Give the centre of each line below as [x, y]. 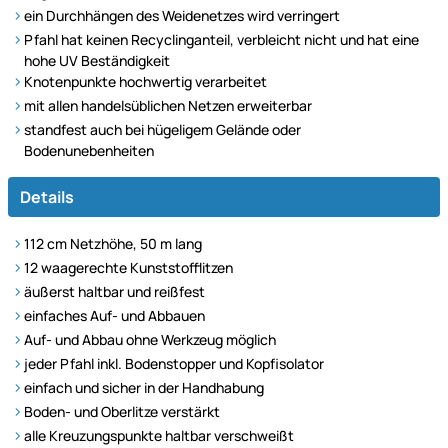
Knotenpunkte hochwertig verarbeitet [145, 81]
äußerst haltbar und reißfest [114, 291]
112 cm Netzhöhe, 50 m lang [113, 243]
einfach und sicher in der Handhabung [144, 387]
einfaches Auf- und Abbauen [114, 315]
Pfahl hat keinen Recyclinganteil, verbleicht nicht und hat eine [221, 39]
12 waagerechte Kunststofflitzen [128, 267]
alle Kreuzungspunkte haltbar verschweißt [159, 435]
